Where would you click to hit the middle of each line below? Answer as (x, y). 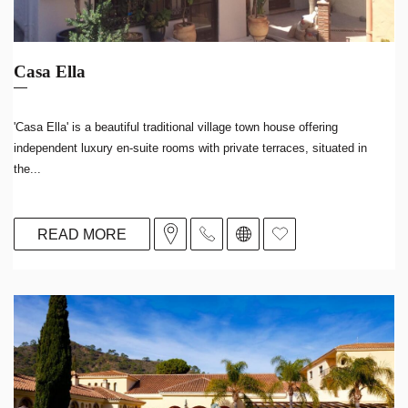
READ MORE (82, 234)
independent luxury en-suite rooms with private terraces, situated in (190, 148)
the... (27, 169)
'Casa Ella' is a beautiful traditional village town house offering (176, 127)
